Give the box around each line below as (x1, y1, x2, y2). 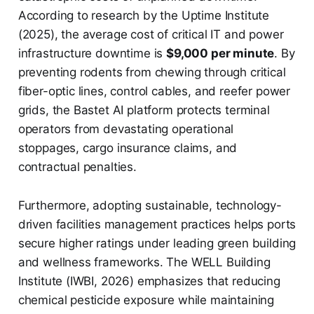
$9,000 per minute (166, 46, 275, 60)
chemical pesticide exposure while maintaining (18, 292, 275, 307)
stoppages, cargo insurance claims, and (18, 140, 238, 155)
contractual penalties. (18, 159, 137, 174)
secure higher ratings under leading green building (18, 235, 296, 250)
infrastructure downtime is (18, 46, 167, 60)
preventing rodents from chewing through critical (18, 64, 286, 79)
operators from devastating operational (18, 121, 234, 136)
